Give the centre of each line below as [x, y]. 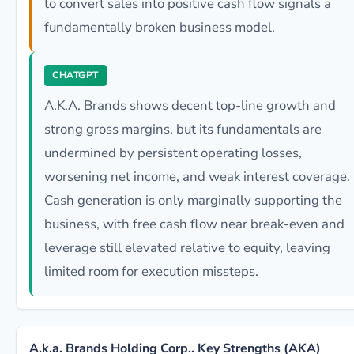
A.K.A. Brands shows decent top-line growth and [190, 105]
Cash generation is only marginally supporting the [193, 200]
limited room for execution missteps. [151, 271]
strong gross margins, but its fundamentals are [183, 129]
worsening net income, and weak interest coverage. [197, 177]
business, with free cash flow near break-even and [194, 224]
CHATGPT [75, 75]
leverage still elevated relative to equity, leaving [187, 248]
